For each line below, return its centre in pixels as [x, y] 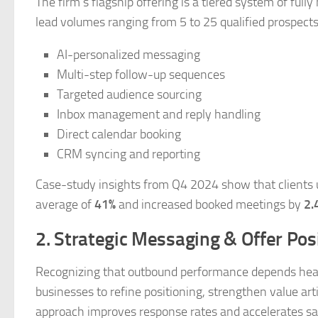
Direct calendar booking [119, 134]
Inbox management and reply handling [159, 114]
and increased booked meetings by [210, 204]
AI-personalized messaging [128, 55]
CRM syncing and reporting [128, 154]
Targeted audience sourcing [129, 94]
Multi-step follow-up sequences [141, 75]
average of [65, 204]
